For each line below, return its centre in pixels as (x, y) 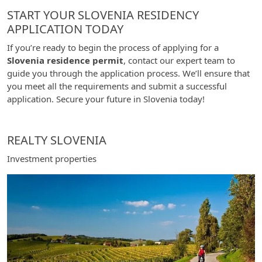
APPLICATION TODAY (65, 29)
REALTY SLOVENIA (57, 140)
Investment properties (52, 158)
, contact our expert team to (179, 60)
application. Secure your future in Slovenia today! (106, 99)
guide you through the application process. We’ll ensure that (128, 73)
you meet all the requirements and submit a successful (117, 86)
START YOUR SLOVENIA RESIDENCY (103, 15)
